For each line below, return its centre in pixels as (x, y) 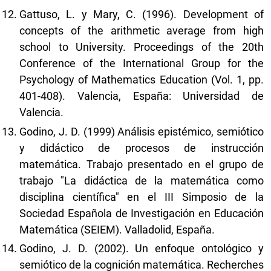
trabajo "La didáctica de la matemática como (142, 180)
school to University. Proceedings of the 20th (142, 47)
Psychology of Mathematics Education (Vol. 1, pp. (142, 80)
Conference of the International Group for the (142, 64)
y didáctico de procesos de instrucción (142, 148)
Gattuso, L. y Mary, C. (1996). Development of (142, 15)
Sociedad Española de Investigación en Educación (142, 213)
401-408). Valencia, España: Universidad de (142, 96)
